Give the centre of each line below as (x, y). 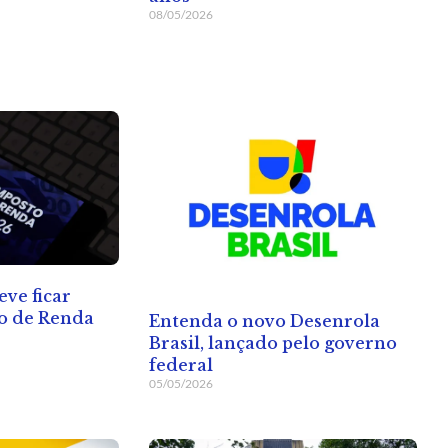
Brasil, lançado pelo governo (272, 342)
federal (180, 364)
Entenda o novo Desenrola (264, 320)
